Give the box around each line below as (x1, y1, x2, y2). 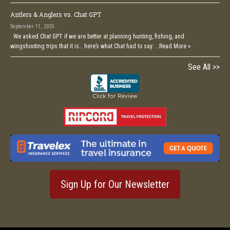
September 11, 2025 (10, 23, 54, 30)
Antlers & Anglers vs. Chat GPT (10, 10, 101, 19)
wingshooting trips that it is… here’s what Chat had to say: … (10, 43, 159, 50)
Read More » (159, 43, 190, 50)
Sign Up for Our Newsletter (61, 178, 169, 190)
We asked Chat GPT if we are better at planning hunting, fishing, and (10, 33, 184, 41)
